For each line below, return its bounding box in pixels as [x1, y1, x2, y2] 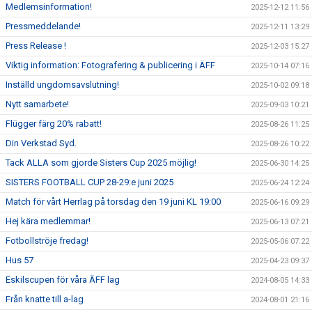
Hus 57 [6, 255, 33, 266]
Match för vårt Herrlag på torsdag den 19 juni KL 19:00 [6, 196, 221, 208]
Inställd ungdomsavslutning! [6, 79, 119, 91]
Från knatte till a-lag [6, 294, 84, 305]
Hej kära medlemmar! [6, 216, 91, 227]
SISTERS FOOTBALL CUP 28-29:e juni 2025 [6, 177, 173, 188]
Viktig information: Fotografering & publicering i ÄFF [6, 60, 215, 71]
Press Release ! [6, 40, 66, 52]
